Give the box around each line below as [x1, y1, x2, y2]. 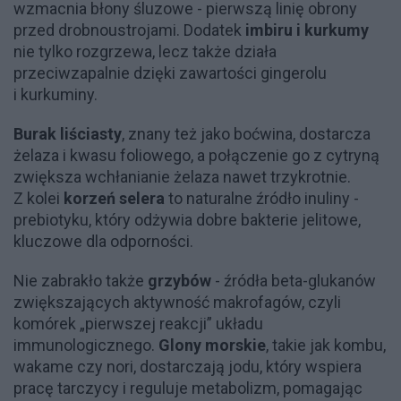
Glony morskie [158, 335, 266, 354]
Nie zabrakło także [13, 270, 148, 290]
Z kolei [13, 188, 64, 208]
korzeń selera [64, 188, 165, 208]
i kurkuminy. [13, 84, 98, 104]
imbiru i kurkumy [245, 20, 369, 39]
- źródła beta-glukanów [211, 270, 376, 290]
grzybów [148, 270, 211, 290]
